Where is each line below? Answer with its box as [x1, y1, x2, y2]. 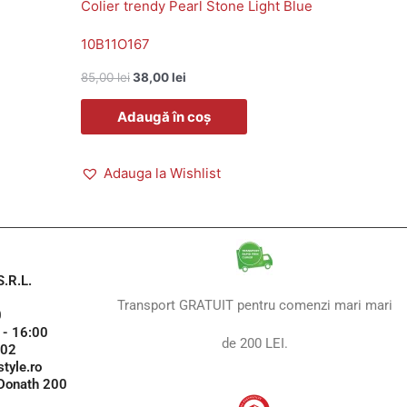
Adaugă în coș [117, 107, 211, 125]
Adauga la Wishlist [104, 164, 221, 183]
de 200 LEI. [221, 334, 288, 352]
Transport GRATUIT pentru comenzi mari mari [116, 296, 392, 313]
